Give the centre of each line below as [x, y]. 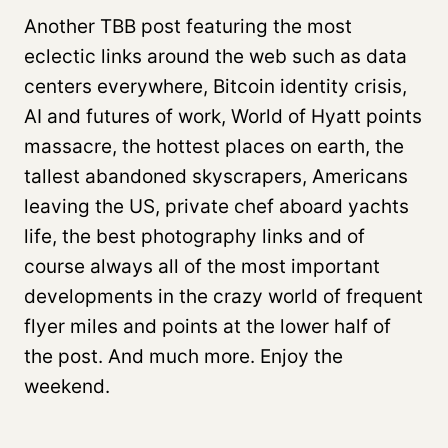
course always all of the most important [202, 266]
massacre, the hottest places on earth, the [214, 146]
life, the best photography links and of [194, 236]
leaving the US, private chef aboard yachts [216, 206]
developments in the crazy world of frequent [223, 296]
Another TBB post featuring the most [188, 26]
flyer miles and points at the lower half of [207, 326]
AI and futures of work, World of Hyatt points [223, 116]
